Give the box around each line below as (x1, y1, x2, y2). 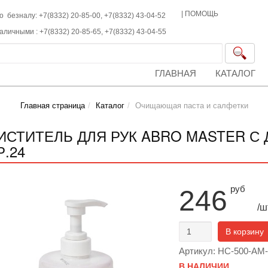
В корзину (225, 227, 264, 236)
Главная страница (20, 101, 85, 110)
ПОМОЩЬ (185, 10, 219, 18)
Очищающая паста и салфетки (135, 101, 248, 110)
